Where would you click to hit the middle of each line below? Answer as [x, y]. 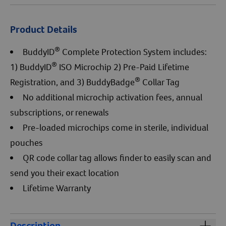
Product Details [44, 30]
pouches [26, 143]
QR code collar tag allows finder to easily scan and [117, 158]
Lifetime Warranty [57, 188]
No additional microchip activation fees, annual [112, 97]
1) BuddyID [31, 67]
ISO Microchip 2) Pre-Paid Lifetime [123, 67]
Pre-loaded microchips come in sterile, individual [116, 128]
